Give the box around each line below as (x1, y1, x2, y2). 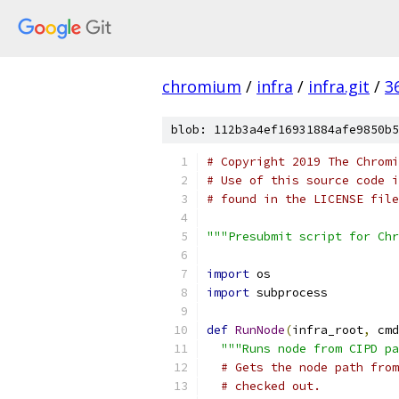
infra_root (292, 322, 363, 338)
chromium (162, 76, 241, 97)
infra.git (308, 76, 370, 97)
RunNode (235, 322, 285, 338)
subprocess (249, 285, 328, 300)
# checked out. (221, 379, 321, 394)
